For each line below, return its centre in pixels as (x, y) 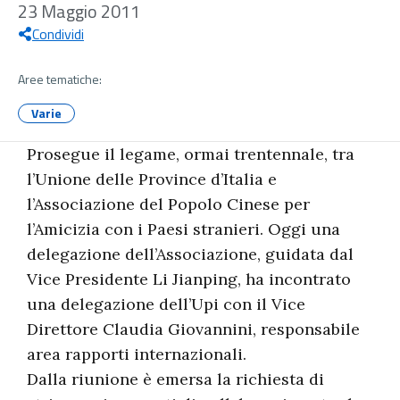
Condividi (58, 34)
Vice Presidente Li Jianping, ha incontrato (189, 279)
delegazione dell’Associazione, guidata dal (190, 254)
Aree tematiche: (60, 79)
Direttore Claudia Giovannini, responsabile (193, 329)
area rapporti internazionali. (137, 354)
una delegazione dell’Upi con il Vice (166, 304)
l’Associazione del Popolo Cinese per (168, 204)
